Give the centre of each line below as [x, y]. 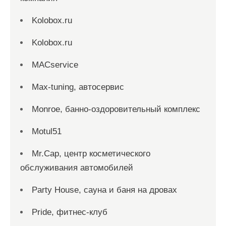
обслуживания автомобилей [77, 167]
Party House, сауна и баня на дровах [104, 190]
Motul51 [47, 131]
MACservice [55, 65]
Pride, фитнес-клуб [70, 212]
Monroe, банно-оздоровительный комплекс [116, 109]
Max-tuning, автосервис [78, 87]
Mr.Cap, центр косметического [91, 153]
